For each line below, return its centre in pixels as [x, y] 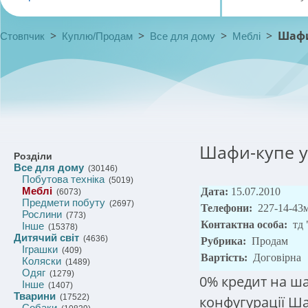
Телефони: [228, 208]
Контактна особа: [245, 224]
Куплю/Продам [97, 36]
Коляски [42, 261]
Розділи [33, 156]
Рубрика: [225, 241]
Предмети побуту [64, 202]
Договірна [277, 257]
